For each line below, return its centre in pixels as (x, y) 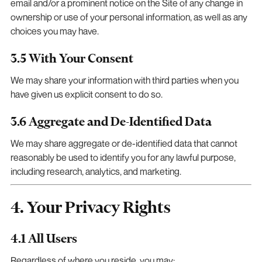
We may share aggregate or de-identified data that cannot (124, 143)
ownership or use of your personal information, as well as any (129, 17)
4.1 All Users (44, 238)
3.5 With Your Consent (72, 58)
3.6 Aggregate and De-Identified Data (111, 121)
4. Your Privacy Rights (90, 207)
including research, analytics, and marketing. (96, 171)
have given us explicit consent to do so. (86, 94)
